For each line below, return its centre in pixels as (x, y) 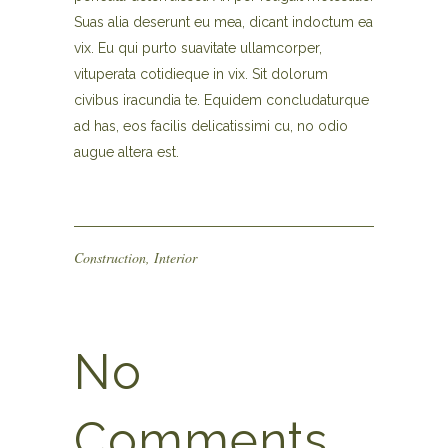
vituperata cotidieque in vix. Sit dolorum (201, 74)
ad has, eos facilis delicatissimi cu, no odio (211, 126)
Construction (110, 257)
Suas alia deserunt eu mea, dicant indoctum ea (223, 22)
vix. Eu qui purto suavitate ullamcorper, (198, 48)
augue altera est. (126, 152)
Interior (175, 257)
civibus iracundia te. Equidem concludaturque (221, 100)
